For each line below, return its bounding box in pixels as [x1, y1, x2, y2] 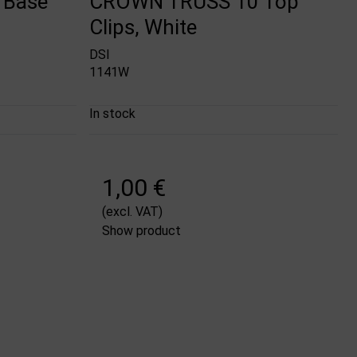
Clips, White [89, 15, 198, 40]
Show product [102, 222, 182, 238]
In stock [89, 105, 136, 121]
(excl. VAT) [102, 203, 163, 219]
